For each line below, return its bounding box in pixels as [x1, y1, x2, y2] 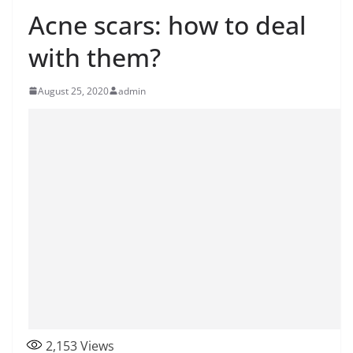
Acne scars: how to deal [28, 7, 307, 42]
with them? [28, 39, 161, 74]
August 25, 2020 [38, 84, 109, 98]
